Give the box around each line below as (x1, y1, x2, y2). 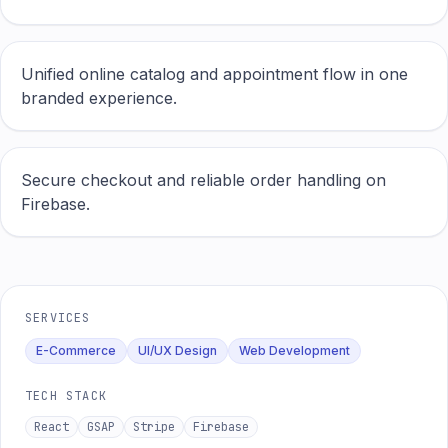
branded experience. (21, 88, 177, 108)
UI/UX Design (138, 343, 217, 358)
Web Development (239, 343, 350, 358)
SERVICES (25, 310, 91, 326)
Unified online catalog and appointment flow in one (21, 64, 408, 84)
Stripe (133, 419, 175, 435)
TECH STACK (25, 388, 107, 404)
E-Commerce (36, 343, 116, 358)
